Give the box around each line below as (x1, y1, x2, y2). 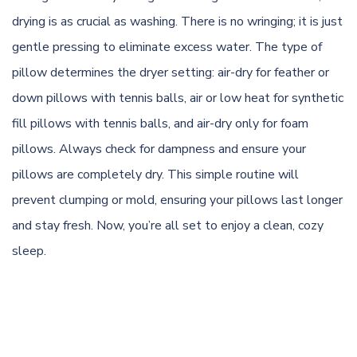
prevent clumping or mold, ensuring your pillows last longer (12, 190, 343, 209)
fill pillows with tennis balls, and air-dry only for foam (12, 114, 308, 132)
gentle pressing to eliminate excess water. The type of (12, 37, 322, 56)
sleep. (12, 241, 46, 260)
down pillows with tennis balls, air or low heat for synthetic (12, 88, 343, 107)
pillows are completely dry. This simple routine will (12, 165, 299, 183)
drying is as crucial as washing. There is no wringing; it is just (12, 12, 343, 30)
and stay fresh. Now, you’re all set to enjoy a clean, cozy (12, 216, 324, 234)
